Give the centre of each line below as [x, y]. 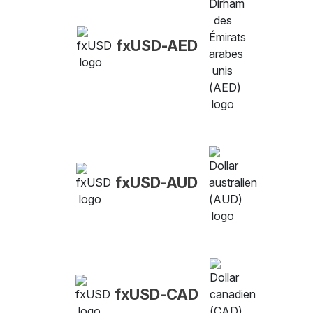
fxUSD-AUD [156, 182]
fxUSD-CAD [156, 294]
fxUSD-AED [156, 45]
